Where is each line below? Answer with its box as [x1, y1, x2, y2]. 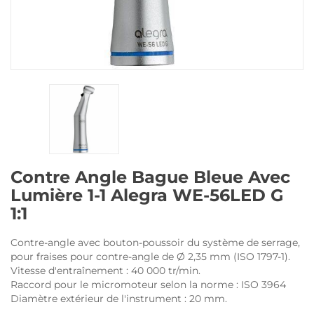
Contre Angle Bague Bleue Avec [11, 167, 290, 187]
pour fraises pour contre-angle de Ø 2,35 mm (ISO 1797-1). [11, 250, 290, 263]
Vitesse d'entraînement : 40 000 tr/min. [11, 264, 200, 277]
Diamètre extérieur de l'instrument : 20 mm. [11, 292, 227, 305]
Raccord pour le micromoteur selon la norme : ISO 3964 [11, 278, 286, 291]
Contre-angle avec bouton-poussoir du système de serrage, [11, 236, 300, 249]
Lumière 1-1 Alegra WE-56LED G [11, 185, 284, 205]
